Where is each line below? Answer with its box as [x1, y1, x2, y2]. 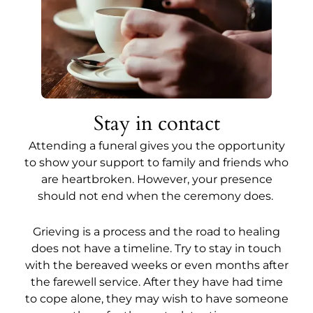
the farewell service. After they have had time [30, 275, 283, 289]
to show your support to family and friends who [24, 156, 289, 170]
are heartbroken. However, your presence [41, 173, 272, 187]
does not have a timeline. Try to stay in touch [31, 242, 282, 256]
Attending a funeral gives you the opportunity [28, 139, 285, 153]
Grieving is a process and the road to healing [33, 225, 280, 239]
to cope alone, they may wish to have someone [24, 292, 289, 306]
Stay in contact [93, 110, 220, 138]
